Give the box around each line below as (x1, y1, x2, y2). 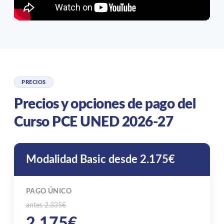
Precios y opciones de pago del (14, 97, 195, 111)
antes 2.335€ (26, 202, 66, 209)
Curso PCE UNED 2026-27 (14, 115, 173, 129)
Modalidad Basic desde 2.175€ (26, 154, 175, 165)
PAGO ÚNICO (26, 188, 71, 195)
